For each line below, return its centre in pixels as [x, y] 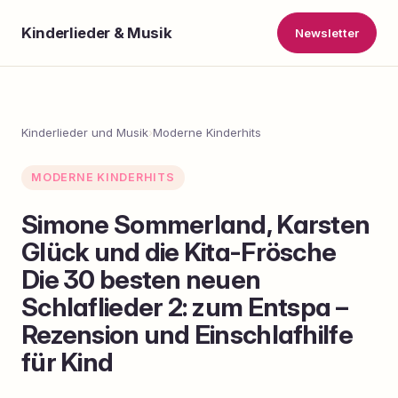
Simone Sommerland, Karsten [196, 224]
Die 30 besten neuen [141, 279]
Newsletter [326, 32]
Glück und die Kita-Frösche [179, 251]
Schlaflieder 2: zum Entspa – [184, 306]
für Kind [68, 362]
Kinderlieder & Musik [97, 32]
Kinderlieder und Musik [85, 133]
